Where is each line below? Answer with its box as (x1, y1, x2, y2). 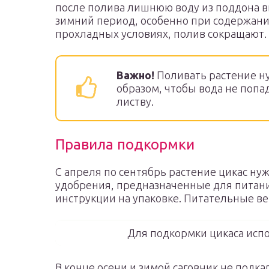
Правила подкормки (55, 136, 195, 153)
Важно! (116, 69, 154, 81)
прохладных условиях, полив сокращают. (55, 28, 267, 40)
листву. (116, 95, 154, 107)
